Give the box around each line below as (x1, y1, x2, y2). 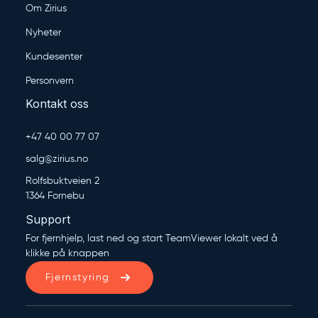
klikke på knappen (26, 248, 109, 259)
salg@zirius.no (26, 154, 88, 165)
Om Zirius (26, 4, 67, 14)
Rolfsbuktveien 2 (26, 176, 99, 187)
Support (26, 212, 70, 227)
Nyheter (26, 28, 61, 38)
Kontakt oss (26, 97, 89, 111)
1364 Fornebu (26, 191, 84, 202)
